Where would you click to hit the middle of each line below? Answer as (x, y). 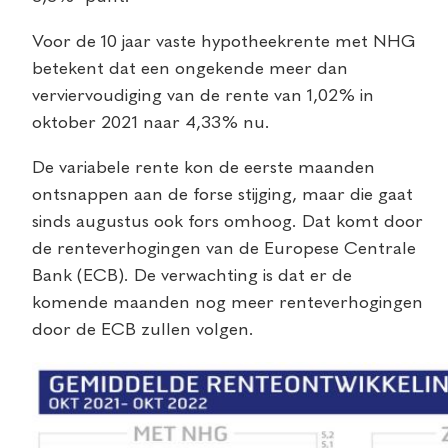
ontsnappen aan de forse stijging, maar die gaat (222, 194)
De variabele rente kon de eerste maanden (203, 167)
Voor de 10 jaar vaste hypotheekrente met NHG (224, 41)
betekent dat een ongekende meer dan (190, 68)
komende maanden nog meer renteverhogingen (227, 302)
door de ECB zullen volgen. (143, 329)
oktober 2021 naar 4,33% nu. (151, 122)
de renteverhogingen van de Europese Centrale (224, 248)
